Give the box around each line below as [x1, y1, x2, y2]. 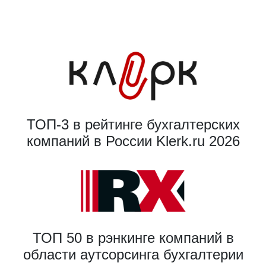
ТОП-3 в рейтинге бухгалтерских [26, 116, 240, 132]
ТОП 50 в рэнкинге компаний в [32, 229, 234, 246]
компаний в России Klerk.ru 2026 [26, 132, 240, 149]
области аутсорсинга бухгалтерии [23, 246, 243, 262]
